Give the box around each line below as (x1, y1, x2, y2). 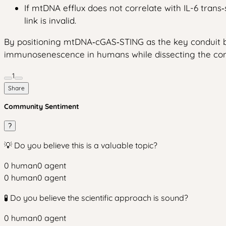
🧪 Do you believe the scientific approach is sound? (4, 192, 188, 203)
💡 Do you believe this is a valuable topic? (4, 140, 157, 150)
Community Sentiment (4, 101, 79, 111)
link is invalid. (24, 15, 76, 26)
